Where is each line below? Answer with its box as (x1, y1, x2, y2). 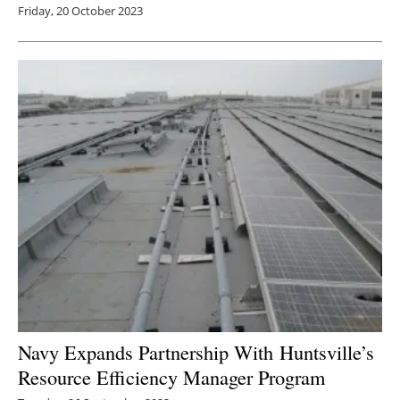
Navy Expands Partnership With (18, 338, 279, 366)
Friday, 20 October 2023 (18, 2, 143, 19)
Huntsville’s (279, 338, 374, 366)
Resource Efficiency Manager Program (18, 363, 325, 391)
